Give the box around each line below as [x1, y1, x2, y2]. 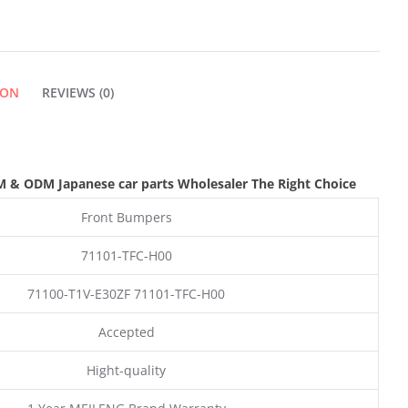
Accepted [97, 322, 155, 341]
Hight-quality [87, 361, 166, 379]
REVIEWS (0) [41, 83, 114, 101]
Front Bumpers [80, 208, 172, 226]
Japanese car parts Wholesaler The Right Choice [58, 174, 356, 192]
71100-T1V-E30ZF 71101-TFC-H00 [27, 284, 225, 302]
